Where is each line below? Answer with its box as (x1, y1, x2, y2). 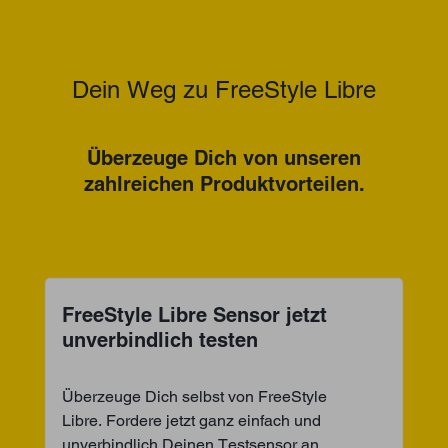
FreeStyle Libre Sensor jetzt (62, 303, 327, 328)
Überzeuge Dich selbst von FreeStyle (62, 387, 327, 407)
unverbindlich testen (62, 328, 258, 353)
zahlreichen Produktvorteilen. (83, 172, 365, 197)
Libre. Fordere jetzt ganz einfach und (62, 411, 321, 431)
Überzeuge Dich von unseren (87, 146, 361, 171)
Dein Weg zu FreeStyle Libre (72, 76, 376, 104)
